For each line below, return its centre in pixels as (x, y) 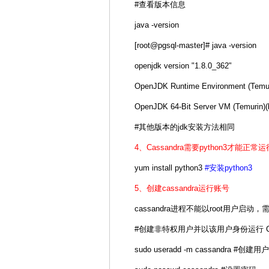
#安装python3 (228, 168)
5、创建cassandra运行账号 (182, 188)
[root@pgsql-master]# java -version (195, 45)
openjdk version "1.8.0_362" (183, 66)
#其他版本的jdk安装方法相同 (185, 127)
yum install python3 (170, 168)
